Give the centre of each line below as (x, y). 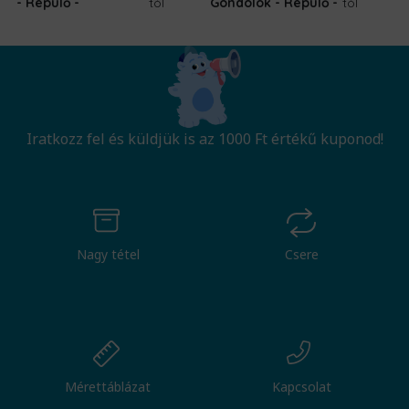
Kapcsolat (301, 387)
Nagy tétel (108, 255)
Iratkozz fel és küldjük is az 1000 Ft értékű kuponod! (204, 139)
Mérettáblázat (108, 387)
